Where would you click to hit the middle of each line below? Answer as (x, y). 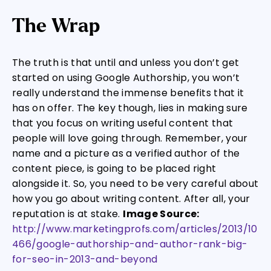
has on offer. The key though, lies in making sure (130, 108)
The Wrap (56, 26)
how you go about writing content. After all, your (131, 199)
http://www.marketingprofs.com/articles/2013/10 (135, 229)
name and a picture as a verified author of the (126, 153)
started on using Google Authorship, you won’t (126, 78)
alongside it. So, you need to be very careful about (135, 184)
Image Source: (161, 214)
